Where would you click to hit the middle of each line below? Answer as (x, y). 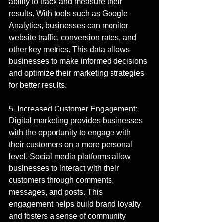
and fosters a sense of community (68, 216)
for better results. (38, 85)
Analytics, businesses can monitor (70, 26)
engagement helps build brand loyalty (76, 204)
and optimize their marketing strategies (78, 73)
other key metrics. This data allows (70, 49)
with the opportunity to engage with (71, 133)
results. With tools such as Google (69, 14)
